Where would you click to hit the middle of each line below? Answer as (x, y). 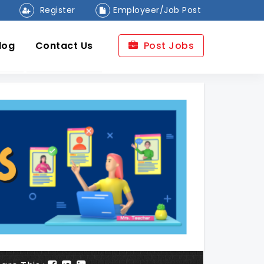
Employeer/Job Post (157, 10)
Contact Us (64, 46)
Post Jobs (167, 46)
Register (56, 10)
